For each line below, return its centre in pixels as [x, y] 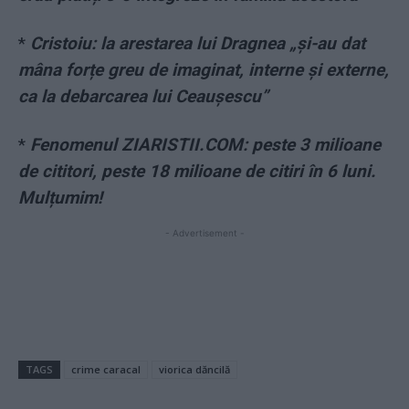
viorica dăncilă [194, 370]
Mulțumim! [60, 198]
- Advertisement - [204, 233]
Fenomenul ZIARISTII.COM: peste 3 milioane [205, 145]
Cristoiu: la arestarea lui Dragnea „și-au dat [198, 44]
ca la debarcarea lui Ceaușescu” [143, 97]
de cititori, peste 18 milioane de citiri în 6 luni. [197, 172]
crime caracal [106, 370]
